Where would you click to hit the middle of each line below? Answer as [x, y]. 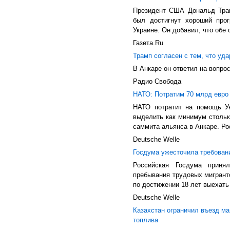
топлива [146, 220]
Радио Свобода [157, 81]
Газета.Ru [148, 43]
